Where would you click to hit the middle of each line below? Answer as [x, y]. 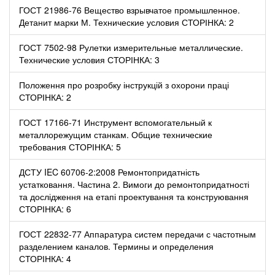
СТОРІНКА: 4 [45, 258]
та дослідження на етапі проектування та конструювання [134, 196]
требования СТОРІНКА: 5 [70, 146]
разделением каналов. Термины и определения [116, 246]
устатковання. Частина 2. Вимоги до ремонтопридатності [134, 184]
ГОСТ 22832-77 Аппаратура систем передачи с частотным [137, 234]
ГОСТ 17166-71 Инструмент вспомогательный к [115, 122]
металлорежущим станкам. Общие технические [116, 134]
